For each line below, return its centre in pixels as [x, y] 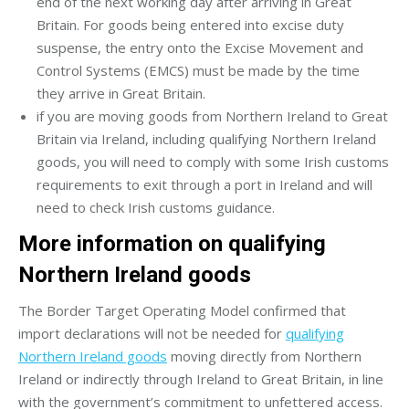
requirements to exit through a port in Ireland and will [204, 184]
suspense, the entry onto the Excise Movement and [200, 47]
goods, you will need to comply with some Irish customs [213, 161]
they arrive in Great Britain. [121, 93]
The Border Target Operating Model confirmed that [182, 310]
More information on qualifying [172, 243]
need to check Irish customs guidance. [156, 207]
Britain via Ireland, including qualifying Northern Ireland [206, 138]
